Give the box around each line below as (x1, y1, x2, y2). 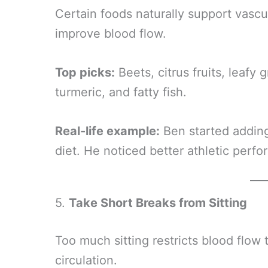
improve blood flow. (55, 26, 166, 41)
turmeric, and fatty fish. (55, 85, 187, 99)
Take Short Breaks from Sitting (69, 196, 247, 210)
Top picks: (55, 65, 115, 80)
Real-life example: (55, 124, 160, 138)
